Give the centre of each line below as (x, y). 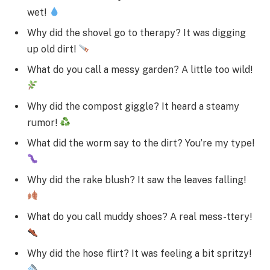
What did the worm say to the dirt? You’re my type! (141, 143)
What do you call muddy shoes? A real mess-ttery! (140, 216)
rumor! (43, 122)
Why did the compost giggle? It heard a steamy (133, 106)
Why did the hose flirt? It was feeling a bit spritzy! (139, 253)
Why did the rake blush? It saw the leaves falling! (137, 180)
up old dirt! (53, 49)
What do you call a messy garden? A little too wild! (140, 69)
